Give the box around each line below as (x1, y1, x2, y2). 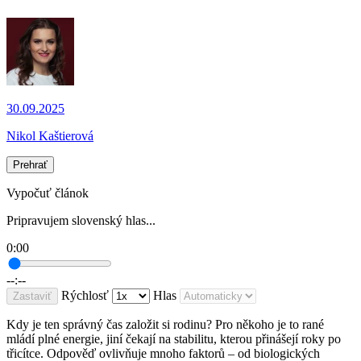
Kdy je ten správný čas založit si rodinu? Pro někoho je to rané (6, 317, 324, 332)
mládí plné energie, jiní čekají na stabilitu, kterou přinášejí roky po (6, 332, 341, 346)
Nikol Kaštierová (6, 129, 93, 143)
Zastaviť (13, 290, 52, 303)
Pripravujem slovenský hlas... (6, 214, 156, 228)
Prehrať (13, 159, 48, 172)
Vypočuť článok (6, 186, 89, 201)
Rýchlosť (61, 288, 109, 303)
